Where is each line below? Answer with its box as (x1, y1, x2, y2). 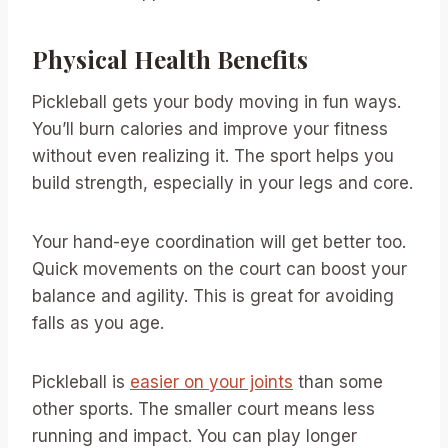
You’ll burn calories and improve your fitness (32, 118, 388, 139)
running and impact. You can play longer (32, 425, 357, 446)
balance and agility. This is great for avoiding (32, 285, 394, 306)
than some (293, 371, 383, 392)
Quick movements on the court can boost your (32, 258, 407, 279)
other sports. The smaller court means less (32, 398, 375, 419)
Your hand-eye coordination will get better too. (32, 231, 406, 252)
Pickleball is (32, 371, 130, 392)
